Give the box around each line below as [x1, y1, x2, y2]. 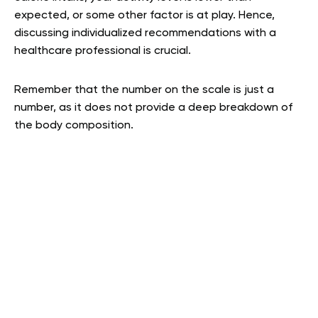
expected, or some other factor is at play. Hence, [14, 10, 275, 22]
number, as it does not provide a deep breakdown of [14, 102, 292, 114]
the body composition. [14, 120, 136, 132]
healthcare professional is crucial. [14, 45, 191, 57]
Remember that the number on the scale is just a [14, 84, 274, 97]
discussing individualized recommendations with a [14, 28, 276, 40]
